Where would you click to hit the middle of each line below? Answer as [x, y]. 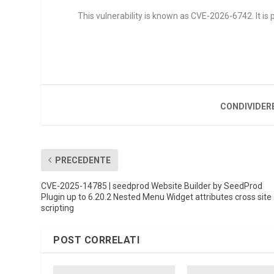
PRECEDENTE [83, 160]
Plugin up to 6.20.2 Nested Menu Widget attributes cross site [157, 197]
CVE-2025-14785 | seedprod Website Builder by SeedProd [152, 186]
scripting [58, 208]
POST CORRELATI [97, 240]
